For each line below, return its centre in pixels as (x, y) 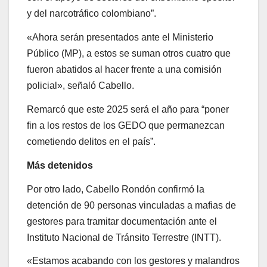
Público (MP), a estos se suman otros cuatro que (129, 54)
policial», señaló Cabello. (80, 86)
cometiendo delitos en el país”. (91, 141)
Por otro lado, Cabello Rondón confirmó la (116, 189)
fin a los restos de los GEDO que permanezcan (126, 125)
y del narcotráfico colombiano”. (91, 14)
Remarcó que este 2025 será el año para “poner (128, 109)
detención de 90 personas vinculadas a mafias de (131, 205)
